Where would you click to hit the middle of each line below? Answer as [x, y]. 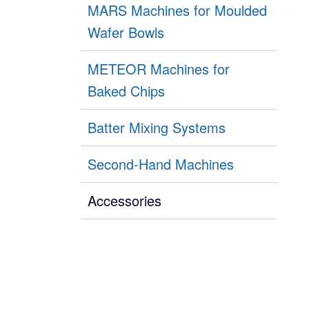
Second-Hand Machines [160, 164]
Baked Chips [126, 91]
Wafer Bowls [126, 32]
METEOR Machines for [158, 69]
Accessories [124, 201]
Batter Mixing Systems [156, 128]
